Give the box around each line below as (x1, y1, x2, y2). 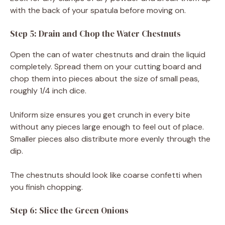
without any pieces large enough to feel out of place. (10, 121, 204, 132)
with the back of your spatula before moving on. (10, 5, 186, 16)
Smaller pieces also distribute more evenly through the (10, 133, 210, 144)
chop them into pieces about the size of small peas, (10, 73, 199, 84)
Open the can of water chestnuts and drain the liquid (10, 49, 205, 60)
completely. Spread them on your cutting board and (10, 61, 201, 72)
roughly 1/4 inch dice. (10, 85, 86, 96)
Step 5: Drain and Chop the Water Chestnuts (10, 27, 181, 40)
